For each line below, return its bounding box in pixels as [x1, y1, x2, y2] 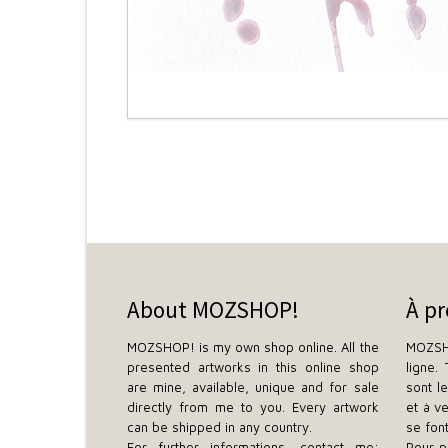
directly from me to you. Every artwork [127, 399, 379, 415]
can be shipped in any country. [127, 419, 312, 435]
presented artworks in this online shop [127, 359, 379, 375]
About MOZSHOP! [127, 295, 299, 324]
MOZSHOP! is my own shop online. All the [127, 339, 379, 355]
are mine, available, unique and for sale [127, 379, 379, 395]
